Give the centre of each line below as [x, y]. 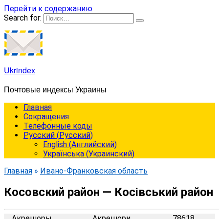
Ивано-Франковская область [94, 171]
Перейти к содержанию [48, 9]
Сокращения [46, 117]
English [55, 144]
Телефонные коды [58, 126]
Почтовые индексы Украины [55, 89]
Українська [64, 154]
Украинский [110, 154]
